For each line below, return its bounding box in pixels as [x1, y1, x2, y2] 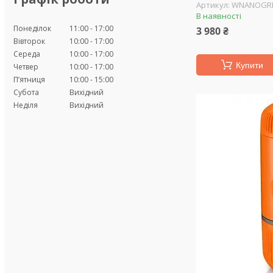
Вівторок [13, 35, 45, 46]
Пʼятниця [13, 74, 45, 85]
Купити [235, 60, 263, 70]
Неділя [13, 99, 38, 110]
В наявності [196, 10, 242, 21]
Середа [13, 48, 40, 59]
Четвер [13, 61, 38, 72]
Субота [13, 87, 39, 97]
